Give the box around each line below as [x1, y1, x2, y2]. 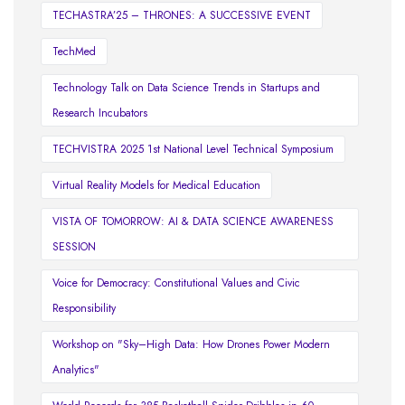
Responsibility [52, 300, 116, 317]
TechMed [52, 43, 96, 61]
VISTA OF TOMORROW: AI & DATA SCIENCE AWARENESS [52, 213, 334, 231]
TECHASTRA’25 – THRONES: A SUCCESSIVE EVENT [52, 7, 311, 24]
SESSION [52, 239, 96, 256]
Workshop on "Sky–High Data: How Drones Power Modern [52, 336, 330, 353]
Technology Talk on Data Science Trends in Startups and [52, 80, 320, 97]
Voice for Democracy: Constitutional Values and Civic [52, 275, 300, 292]
